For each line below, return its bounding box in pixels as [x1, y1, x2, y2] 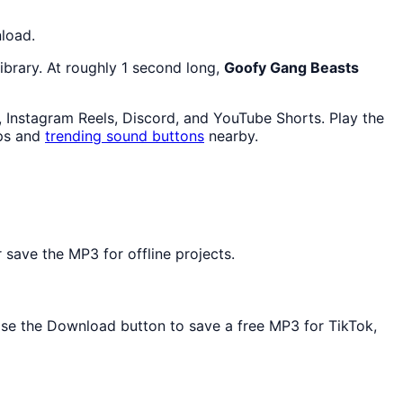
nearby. [204, 127, 258, 146]
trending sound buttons [45, 127, 204, 146]
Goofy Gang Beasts [224, 58, 359, 77]
